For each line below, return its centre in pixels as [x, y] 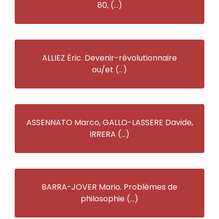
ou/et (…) [109, 69]
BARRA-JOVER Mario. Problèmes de [109, 187]
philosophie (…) [109, 198]
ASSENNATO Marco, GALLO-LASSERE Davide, [109, 122]
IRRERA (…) [109, 134]
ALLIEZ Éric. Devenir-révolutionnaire [109, 58]
